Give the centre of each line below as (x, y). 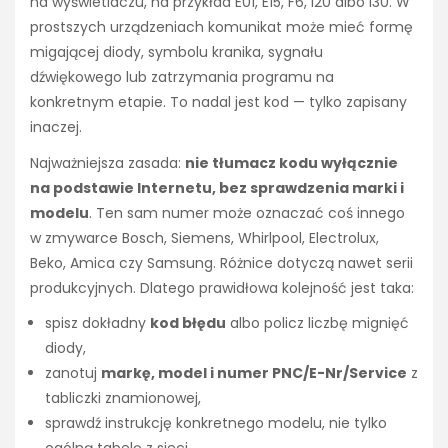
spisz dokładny (97, 323)
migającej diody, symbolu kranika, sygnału (176, 52)
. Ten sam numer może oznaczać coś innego (247, 213)
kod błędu (188, 323)
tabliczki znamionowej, (123, 398)
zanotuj (73, 373)
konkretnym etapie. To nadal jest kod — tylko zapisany (218, 102)
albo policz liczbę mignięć (317, 323)
